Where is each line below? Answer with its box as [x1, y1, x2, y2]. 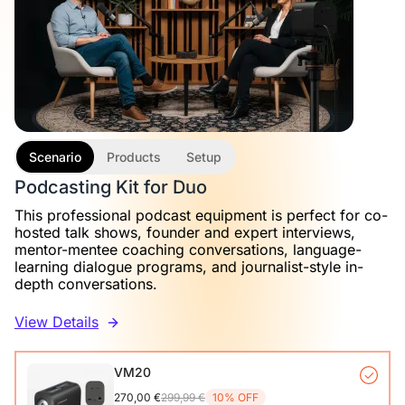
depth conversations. [14, 274, 157, 293]
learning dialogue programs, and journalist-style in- [14, 257, 363, 276]
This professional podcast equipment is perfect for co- [14, 205, 388, 224]
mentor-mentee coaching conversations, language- [14, 240, 362, 259]
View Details [14, 312, 99, 331]
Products [107, 148, 161, 165]
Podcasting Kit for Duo [14, 175, 207, 198]
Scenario [29, 148, 81, 165]
